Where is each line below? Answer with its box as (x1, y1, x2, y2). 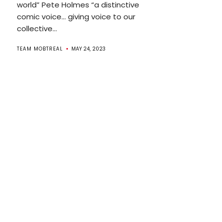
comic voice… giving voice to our (16, 11, 135, 22)
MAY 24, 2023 (71, 45, 106, 53)
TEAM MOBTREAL (16, 45, 63, 53)
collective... (16, 23, 57, 34)
